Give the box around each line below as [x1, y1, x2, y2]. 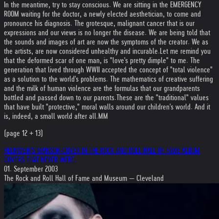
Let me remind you [160, 47, 211, 55]
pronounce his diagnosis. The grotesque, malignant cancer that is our [4, 19, 195, 27]
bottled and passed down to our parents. [4, 93, 116, 102]
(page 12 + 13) [4, 129, 43, 137]
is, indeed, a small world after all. [4, 112, 98, 120]
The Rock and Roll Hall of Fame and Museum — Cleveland [4, 174, 164, 182]
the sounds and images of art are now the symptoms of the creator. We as [4, 38, 208, 46]
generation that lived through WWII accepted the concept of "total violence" [4, 66, 213, 74]
